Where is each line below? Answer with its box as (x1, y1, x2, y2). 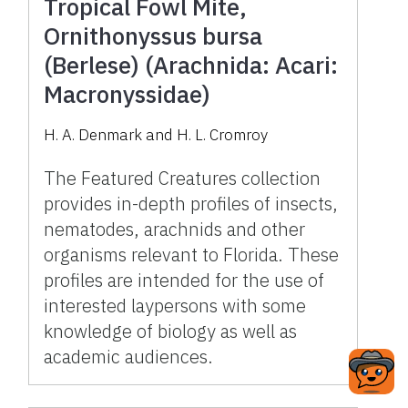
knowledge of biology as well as (44, 319, 298, 344)
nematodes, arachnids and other (44, 217, 306, 242)
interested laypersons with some (44, 293, 307, 319)
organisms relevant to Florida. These (44, 242, 340, 268)
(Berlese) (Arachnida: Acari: (44, 49, 339, 81)
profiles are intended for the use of (44, 268, 325, 293)
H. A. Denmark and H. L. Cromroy (44, 125, 269, 146)
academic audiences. (44, 344, 214, 370)
